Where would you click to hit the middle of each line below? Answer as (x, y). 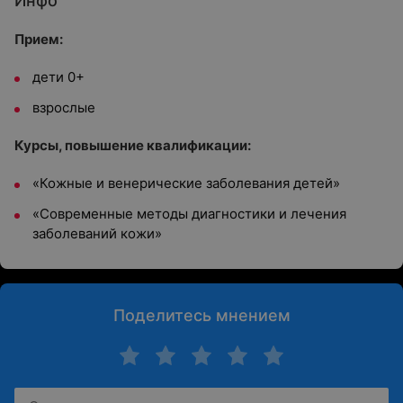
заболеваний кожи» (97, 233)
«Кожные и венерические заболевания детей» (186, 183)
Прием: (39, 39)
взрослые (64, 107)
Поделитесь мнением (201, 315)
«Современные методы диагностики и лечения (189, 214)
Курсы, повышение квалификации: (133, 145)
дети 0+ (58, 77)
